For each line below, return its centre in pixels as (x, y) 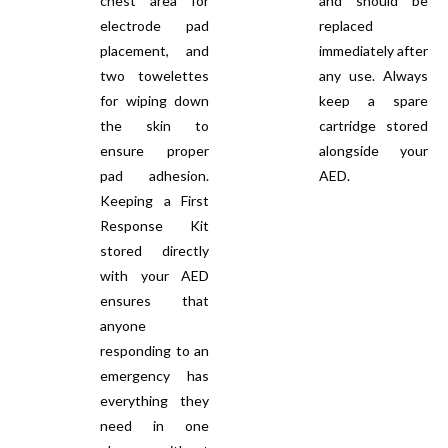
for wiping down (154, 100)
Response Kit (154, 225)
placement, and (154, 50)
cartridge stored (373, 125)
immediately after (373, 50)
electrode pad (154, 25)
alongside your (373, 150)
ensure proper (154, 150)
